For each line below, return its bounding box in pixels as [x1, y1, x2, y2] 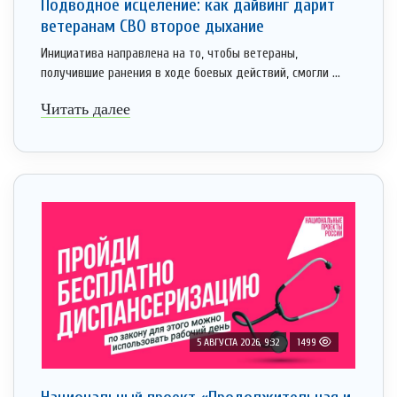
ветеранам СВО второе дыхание [41, 16, 264, 37]
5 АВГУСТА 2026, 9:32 [197, 336, 279, 349]
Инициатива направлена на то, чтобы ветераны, [41, 46, 298, 62]
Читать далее [41, 100, 130, 119]
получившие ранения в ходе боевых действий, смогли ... [41, 66, 340, 82]
